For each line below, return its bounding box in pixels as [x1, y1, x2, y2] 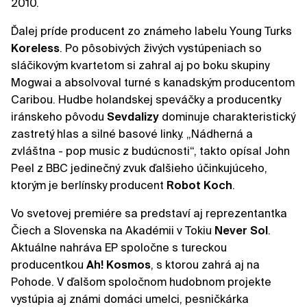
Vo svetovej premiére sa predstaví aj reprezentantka [11, 207, 287, 221]
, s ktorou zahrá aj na [151, 258, 260, 272]
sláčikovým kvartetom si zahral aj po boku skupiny [11, 59, 269, 73]
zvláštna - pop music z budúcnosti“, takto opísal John [11, 145, 290, 158]
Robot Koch [167, 179, 232, 193]
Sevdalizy [107, 110, 162, 124]
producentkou [11, 258, 86, 272]
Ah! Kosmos [86, 258, 151, 272]
